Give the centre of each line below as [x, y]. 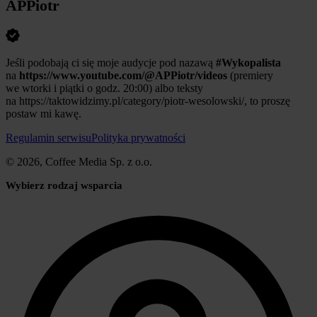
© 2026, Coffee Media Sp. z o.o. [79, 161]
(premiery [250, 75]
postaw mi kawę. [44, 113]
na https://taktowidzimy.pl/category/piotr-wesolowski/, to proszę [148, 100]
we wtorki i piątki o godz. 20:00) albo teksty [104, 88]
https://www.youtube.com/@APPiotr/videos [123, 75]
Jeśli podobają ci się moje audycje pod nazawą [111, 62]
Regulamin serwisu [48, 137]
